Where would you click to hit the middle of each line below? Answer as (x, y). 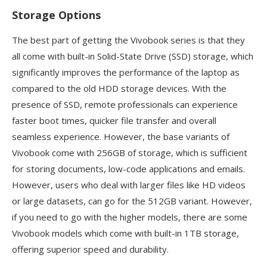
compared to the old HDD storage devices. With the (119, 89)
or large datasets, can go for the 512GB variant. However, (132, 201)
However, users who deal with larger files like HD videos (129, 185)
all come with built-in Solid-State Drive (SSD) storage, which (133, 56)
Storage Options (56, 15)
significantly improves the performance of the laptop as (126, 72)
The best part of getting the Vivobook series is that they (128, 40)
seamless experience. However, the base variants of (121, 137)
